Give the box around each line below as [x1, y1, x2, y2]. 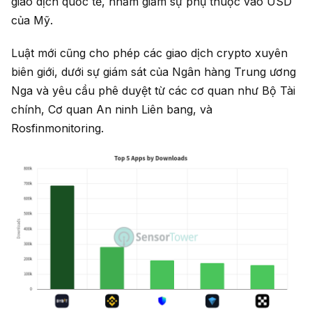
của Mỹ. [11, 13, 53, 27]
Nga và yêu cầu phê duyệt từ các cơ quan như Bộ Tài [11, 83, 295, 97]
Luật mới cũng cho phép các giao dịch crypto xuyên [11, 45, 288, 60]
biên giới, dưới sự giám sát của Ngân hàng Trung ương [11, 64, 296, 79]
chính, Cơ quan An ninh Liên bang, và [11, 102, 212, 116]
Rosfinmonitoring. [11, 120, 104, 135]
